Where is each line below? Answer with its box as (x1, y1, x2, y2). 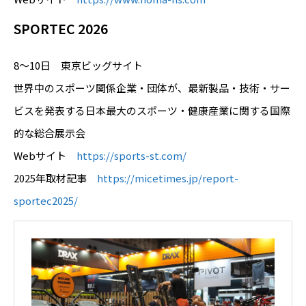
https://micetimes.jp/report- (97, 170, 238, 185)
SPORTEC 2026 (14, 18, 108, 38)
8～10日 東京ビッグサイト (14, 57, 143, 72)
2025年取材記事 (14, 170, 97, 185)
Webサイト (14, 148, 76, 163)
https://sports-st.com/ (76, 148, 186, 163)
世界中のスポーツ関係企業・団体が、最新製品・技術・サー (14, 80, 290, 95)
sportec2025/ (14, 193, 78, 208)
